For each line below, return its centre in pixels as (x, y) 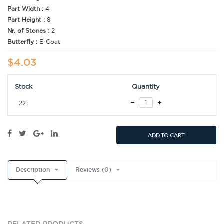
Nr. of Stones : (29, 31)
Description (33, 170)
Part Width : (26, 9)
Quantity (146, 87)
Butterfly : (23, 42)
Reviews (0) (93, 170)
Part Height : (27, 20)
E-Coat (50, 42)
